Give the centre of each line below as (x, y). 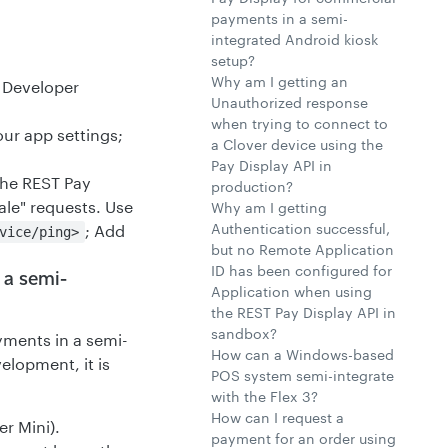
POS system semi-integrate (302, 375)
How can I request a (277, 417)
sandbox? (244, 333)
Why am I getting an (279, 81)
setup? (233, 60)
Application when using (291, 291)
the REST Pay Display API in (303, 312)
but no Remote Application (302, 249)
